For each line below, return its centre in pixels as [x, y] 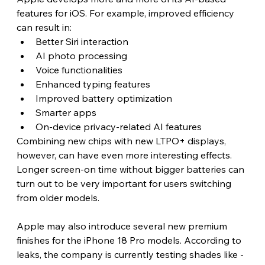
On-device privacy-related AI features [118, 126]
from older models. [58, 197]
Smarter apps [66, 112]
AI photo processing [81, 55]
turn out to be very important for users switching [125, 183]
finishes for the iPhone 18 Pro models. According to [130, 240]
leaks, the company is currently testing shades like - [130, 254]
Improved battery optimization [104, 98]
